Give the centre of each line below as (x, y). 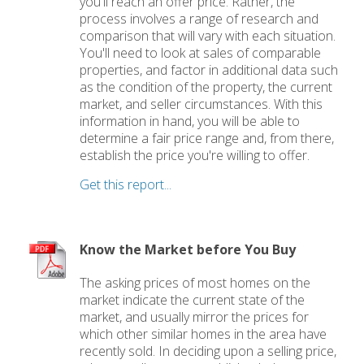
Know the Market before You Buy (188, 249)
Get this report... (126, 184)
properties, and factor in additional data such (209, 69)
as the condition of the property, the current (206, 87)
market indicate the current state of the (193, 299)
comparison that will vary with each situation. (208, 35)
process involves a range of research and (199, 18)
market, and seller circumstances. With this (201, 104)
